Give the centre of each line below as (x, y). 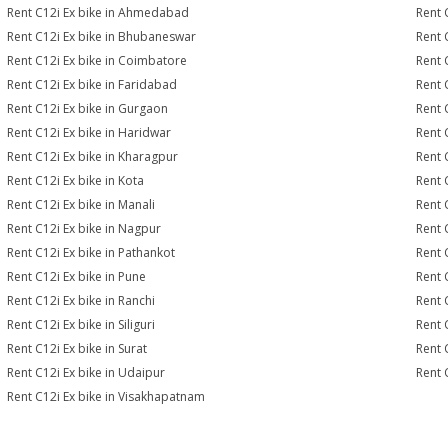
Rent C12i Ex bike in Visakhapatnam (106, 396)
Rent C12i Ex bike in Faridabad (92, 84)
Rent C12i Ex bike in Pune (77, 276)
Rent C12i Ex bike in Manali (81, 204)
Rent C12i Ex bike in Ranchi (81, 300)
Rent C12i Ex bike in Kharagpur (93, 156)
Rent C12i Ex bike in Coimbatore (97, 60)
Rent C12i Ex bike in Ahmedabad (98, 12)
